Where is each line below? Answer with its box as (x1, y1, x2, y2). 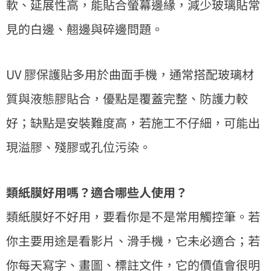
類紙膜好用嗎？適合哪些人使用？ (6, 183, 188, 201)
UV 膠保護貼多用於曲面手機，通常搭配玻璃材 (6, 65, 254, 83)
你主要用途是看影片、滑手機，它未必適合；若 (6, 231, 260, 249)
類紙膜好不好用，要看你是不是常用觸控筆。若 (6, 207, 260, 225)
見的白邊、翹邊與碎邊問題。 (6, 19, 163, 38)
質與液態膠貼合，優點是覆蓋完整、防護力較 (6, 89, 248, 107)
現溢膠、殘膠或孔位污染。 (6, 137, 151, 155)
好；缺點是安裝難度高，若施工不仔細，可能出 (6, 113, 260, 131)
